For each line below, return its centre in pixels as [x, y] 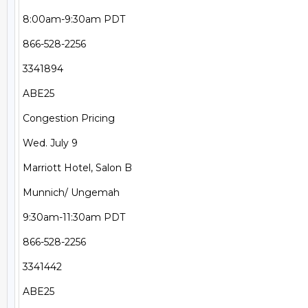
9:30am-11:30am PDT [74, 217]
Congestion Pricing [69, 118]
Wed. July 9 [50, 143]
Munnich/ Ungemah [71, 192]
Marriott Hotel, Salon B [77, 168]
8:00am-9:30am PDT [74, 19]
